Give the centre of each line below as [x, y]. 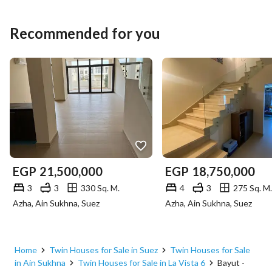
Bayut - [231, 263]
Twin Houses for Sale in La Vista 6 [141, 263]
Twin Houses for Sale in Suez [104, 250]
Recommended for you [85, 33]
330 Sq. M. [100, 188]
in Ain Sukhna [40, 263]
